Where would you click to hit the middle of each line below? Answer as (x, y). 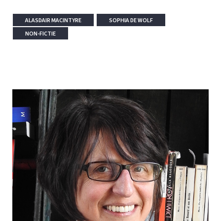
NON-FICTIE (40, 34)
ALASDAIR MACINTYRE (53, 20)
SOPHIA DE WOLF (131, 20)
